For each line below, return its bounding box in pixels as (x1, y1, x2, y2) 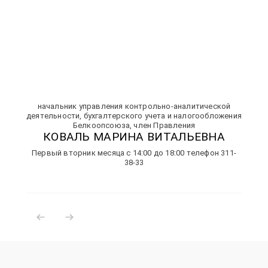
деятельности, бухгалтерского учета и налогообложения (26, 111, 242, 120)
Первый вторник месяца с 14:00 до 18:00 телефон (32, 148, 221, 157)
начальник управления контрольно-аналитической (37, 102, 231, 111)
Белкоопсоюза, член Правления (72, 121, 196, 130)
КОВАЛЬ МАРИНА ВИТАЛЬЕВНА (43, 130, 225, 144)
